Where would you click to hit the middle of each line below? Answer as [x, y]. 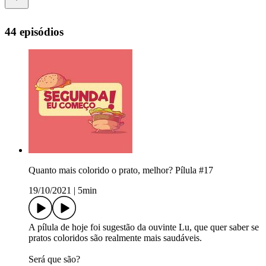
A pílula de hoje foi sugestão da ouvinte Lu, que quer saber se [144, 227]
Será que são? [54, 259]
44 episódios [34, 31]
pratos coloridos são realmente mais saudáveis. [115, 238]
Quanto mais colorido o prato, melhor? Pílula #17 [121, 170]
